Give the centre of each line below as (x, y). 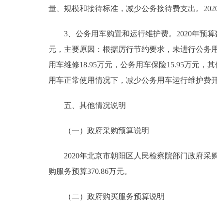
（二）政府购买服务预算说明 (107, 196)
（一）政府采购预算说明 (99, 130)
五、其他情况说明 (87, 105)
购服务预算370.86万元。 (90, 171)
